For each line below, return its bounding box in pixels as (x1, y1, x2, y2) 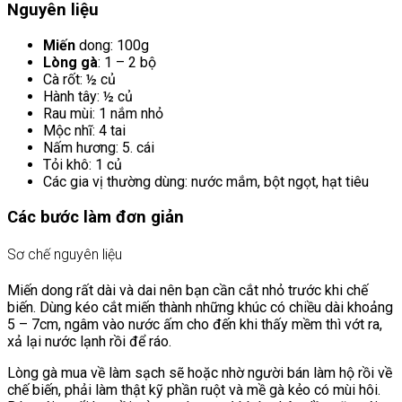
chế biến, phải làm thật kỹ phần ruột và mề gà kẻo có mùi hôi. (7, 381, 380, 399)
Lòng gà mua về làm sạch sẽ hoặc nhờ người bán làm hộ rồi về (7, 364, 392, 382)
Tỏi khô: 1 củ (43, 156, 122, 174)
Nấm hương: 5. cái (43, 139, 154, 157)
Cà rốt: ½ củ (43, 71, 116, 89)
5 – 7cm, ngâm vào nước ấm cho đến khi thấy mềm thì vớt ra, (7, 316, 382, 334)
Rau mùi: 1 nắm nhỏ (43, 105, 163, 123)
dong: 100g (75, 37, 149, 55)
